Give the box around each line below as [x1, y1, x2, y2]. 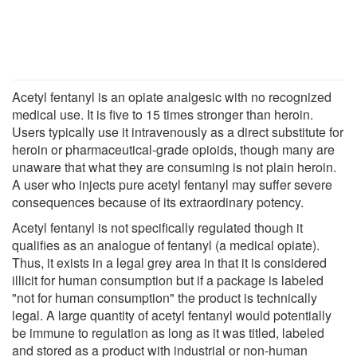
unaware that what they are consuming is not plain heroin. [12, 157, 336, 176]
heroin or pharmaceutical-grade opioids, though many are [12, 139, 335, 159]
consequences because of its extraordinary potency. [12, 192, 304, 211]
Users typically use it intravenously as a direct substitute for [12, 122, 343, 141]
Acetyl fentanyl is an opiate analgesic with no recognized [12, 87, 331, 106]
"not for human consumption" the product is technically [12, 288, 317, 307]
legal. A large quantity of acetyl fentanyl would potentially [12, 305, 331, 324]
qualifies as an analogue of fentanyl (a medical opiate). [12, 235, 320, 254]
